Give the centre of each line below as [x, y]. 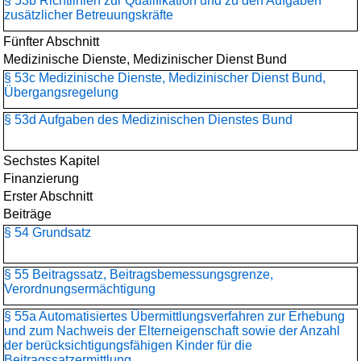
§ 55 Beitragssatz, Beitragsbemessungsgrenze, [139, 274]
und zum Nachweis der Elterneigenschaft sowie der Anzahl [172, 331]
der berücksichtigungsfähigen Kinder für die [128, 345]
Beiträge [27, 214]
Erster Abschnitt [48, 196]
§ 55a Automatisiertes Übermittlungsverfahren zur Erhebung [174, 316]
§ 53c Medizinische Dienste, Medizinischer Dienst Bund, [165, 78]
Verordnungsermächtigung [80, 289]
